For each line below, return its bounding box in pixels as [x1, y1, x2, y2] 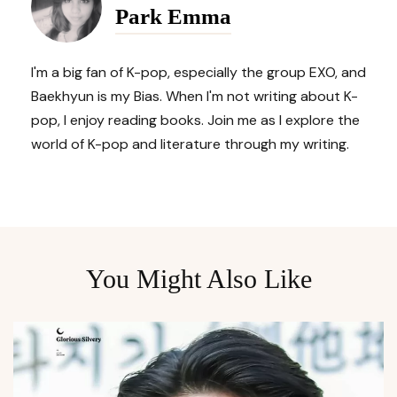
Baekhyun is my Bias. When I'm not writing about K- [31, 87, 358, 106]
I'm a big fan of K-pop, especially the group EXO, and [31, 63, 366, 82]
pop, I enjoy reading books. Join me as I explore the [31, 111, 360, 130]
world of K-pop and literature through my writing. [31, 135, 349, 154]
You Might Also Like [85, 264, 312, 294]
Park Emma [115, 4, 231, 28]
